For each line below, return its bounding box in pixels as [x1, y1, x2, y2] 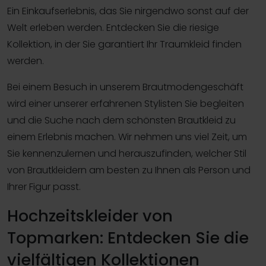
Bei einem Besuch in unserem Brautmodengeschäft [7, 80, 243, 94]
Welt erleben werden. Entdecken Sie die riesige [7, 20, 219, 34]
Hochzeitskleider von [7, 204, 173, 227]
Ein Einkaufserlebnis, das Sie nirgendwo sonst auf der [7, 4, 249, 18]
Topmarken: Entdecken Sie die [7, 226, 249, 249]
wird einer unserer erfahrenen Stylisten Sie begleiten [7, 96, 244, 110]
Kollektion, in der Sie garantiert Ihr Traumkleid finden [7, 37, 242, 51]
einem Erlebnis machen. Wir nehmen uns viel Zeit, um [7, 129, 247, 144]
